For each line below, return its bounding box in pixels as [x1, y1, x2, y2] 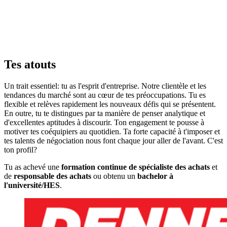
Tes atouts [4, 58, 56, 71]
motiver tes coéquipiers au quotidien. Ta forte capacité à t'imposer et [4, 127, 220, 136]
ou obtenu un [91, 171, 137, 180]
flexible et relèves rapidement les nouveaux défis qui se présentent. [4, 99, 216, 108]
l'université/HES [4, 180, 60, 190]
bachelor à [137, 171, 173, 180]
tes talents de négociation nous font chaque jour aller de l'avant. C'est [4, 136, 223, 145]
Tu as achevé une [4, 162, 61, 171]
